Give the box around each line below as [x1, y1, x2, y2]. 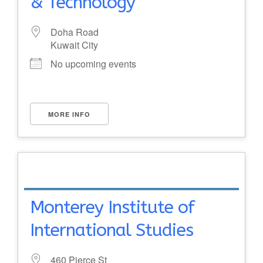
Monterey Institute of [30, 197, 194, 218]
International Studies [30, 220, 193, 241]
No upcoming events [50, 57, 136, 70]
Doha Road [50, 25, 99, 39]
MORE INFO [48, 110, 90, 119]
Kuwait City [50, 38, 98, 52]
